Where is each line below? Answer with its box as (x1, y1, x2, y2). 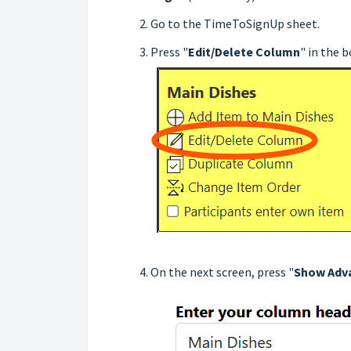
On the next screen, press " (150, 263, 294, 280)
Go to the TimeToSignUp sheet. (150, 15, 320, 31)
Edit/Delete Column (188, 43, 300, 60)
